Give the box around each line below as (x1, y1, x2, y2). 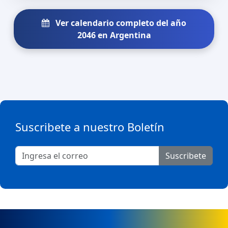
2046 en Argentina (77, 29, 151, 41)
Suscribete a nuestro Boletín (15, 119, 164, 134)
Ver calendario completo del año (53, 17, 186, 28)
